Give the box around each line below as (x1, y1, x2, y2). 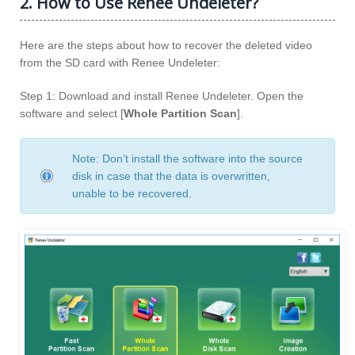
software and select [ (20, 106, 124, 120)
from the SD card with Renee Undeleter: (20, 55, 220, 69)
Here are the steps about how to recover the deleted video (20, 38, 312, 52)
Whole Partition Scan (124, 106, 237, 120)
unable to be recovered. (72, 186, 192, 200)
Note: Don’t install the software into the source (72, 151, 303, 165)
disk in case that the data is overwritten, (72, 169, 270, 182)
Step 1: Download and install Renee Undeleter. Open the (20, 89, 303, 102)
